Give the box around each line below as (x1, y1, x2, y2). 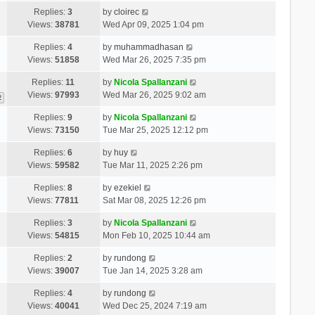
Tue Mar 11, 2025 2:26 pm (102, 160, 202, 170)
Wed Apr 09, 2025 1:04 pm (102, 19, 204, 30)
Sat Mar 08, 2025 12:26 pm (102, 195, 206, 205)
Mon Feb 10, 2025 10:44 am (102, 230, 210, 240)
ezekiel (113, 182, 141, 193)
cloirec (113, 6, 139, 17)
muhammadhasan (113, 41, 184, 52)
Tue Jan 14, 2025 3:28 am (102, 265, 202, 276)
